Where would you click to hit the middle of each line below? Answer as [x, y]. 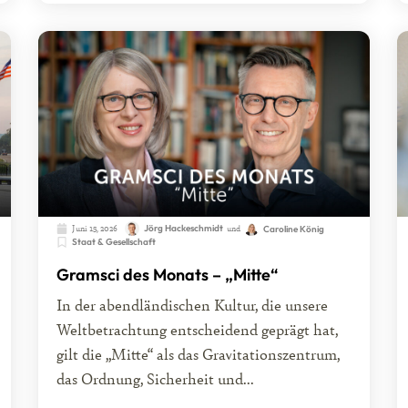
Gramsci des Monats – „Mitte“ [168, 275]
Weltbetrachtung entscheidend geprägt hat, [198, 330]
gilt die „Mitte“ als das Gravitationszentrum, [199, 354]
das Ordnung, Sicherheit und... [156, 379]
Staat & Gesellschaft [114, 242]
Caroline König [294, 229]
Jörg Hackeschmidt [184, 229]
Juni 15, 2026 [95, 229]
